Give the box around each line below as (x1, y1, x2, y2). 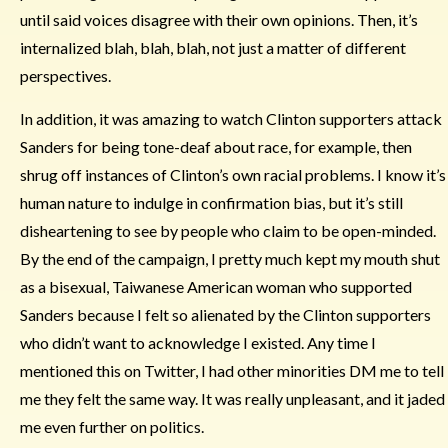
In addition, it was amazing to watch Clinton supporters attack (20, 109, 442, 128)
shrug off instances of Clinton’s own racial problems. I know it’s (20, 165, 446, 184)
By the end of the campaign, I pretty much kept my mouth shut (20, 249, 440, 268)
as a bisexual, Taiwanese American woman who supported (20, 277, 412, 296)
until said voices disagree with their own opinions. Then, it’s (20, 10, 418, 29)
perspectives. (20, 66, 111, 85)
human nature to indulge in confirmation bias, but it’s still (20, 193, 403, 212)
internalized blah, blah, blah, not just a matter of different (20, 38, 406, 57)
